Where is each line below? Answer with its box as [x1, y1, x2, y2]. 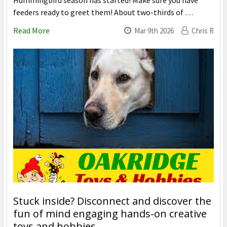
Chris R [192, 26, 214, 36]
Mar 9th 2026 [134, 26, 174, 36]
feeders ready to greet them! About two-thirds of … [13, 7, 193, 18]
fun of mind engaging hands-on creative [13, 207, 207, 221]
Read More [13, 25, 50, 36]
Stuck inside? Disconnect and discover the [13, 194, 211, 208]
